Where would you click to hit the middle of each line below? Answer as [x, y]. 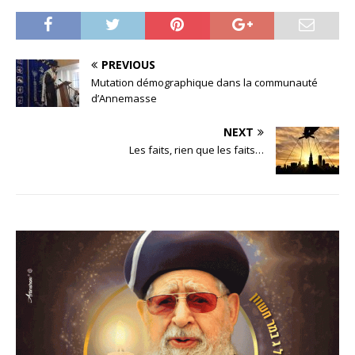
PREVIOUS [128, 64]
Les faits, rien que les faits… [197, 149]
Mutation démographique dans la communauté [204, 82]
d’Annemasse [124, 98]
